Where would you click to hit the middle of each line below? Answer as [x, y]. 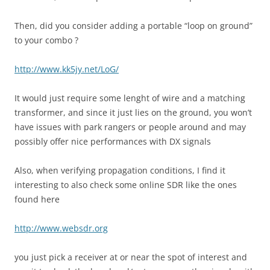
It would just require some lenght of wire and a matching [130, 98]
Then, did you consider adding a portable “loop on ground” [133, 26]
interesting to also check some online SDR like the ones [126, 185]
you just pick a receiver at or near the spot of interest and [131, 257]
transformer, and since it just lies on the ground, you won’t [133, 113]
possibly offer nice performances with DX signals [113, 142]
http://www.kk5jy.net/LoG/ [67, 69]
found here [37, 199]
